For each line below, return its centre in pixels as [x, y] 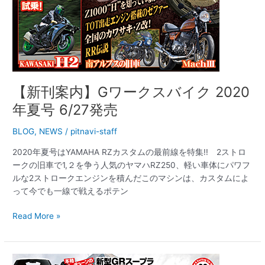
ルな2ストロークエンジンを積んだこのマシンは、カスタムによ [131, 178]
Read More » [37, 216]
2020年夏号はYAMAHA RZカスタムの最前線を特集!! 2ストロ [130, 152]
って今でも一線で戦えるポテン [71, 191]
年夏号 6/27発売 [65, 110]
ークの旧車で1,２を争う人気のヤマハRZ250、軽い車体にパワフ [132, 165]
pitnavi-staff [94, 131]
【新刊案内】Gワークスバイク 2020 [131, 92]
